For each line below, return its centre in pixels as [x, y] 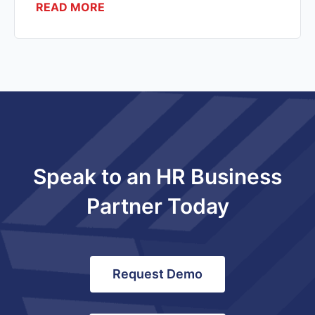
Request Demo [157, 274]
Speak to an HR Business [157, 176]
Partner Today [157, 206]
